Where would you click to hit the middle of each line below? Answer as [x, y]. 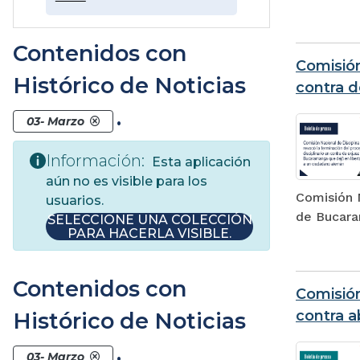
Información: [95, 160]
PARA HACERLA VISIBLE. [149, 233]
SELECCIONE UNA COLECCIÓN [149, 219]
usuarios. [75, 200]
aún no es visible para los [127, 181]
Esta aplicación [200, 162]
